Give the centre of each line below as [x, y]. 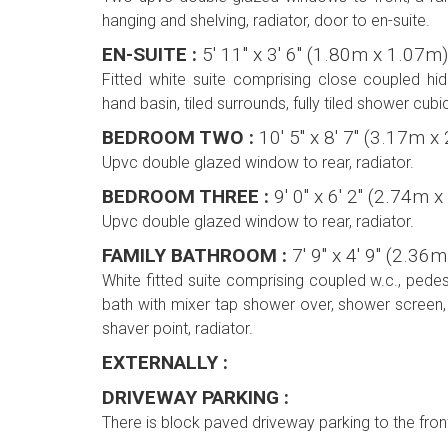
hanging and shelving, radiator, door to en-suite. [266, 21]
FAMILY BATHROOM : [197, 256]
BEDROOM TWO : [180, 138]
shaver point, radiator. [177, 329]
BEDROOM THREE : [188, 197]
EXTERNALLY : [165, 363]
